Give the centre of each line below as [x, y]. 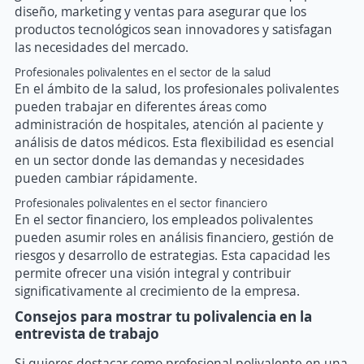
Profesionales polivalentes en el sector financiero [141, 203]
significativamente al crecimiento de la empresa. [157, 291]
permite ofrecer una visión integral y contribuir [153, 273]
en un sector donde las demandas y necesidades [159, 160]
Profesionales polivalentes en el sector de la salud [143, 72]
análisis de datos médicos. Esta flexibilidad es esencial [174, 143]
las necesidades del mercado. [102, 48]
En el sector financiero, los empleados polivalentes [164, 220]
